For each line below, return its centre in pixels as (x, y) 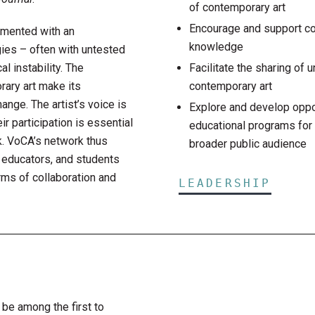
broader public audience (247, 143)
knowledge (216, 46)
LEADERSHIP (225, 184)
